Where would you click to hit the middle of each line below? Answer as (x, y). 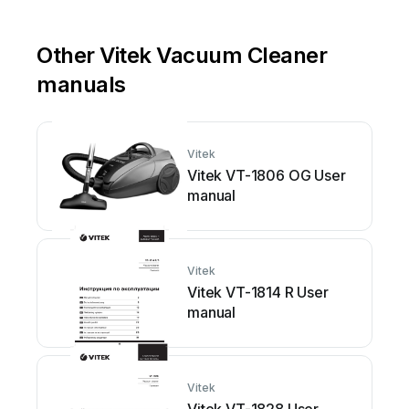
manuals (81, 84)
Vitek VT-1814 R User (258, 292)
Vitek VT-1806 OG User (267, 175)
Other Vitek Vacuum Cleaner (182, 55)
